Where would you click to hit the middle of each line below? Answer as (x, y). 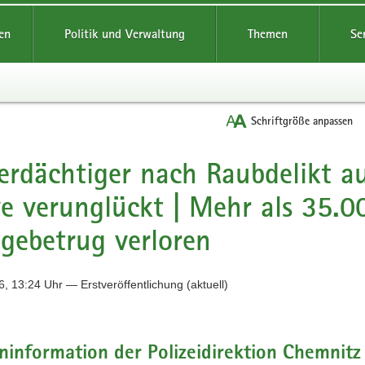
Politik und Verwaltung (124, 34)
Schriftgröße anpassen (302, 121)
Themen (267, 34)
